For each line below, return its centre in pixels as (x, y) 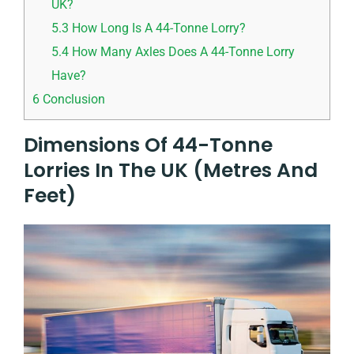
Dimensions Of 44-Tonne (148, 145)
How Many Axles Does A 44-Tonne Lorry (182, 51)
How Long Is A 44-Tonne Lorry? (158, 28)
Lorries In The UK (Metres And (171, 170)
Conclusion (72, 99)
